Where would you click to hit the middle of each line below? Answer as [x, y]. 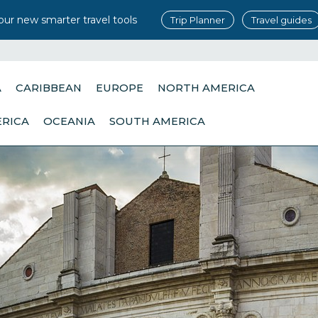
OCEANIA [70, 121]
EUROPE [120, 88]
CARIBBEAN [49, 88]
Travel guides [281, 20]
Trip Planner [197, 20]
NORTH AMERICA [207, 88]
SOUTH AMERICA [158, 121]
